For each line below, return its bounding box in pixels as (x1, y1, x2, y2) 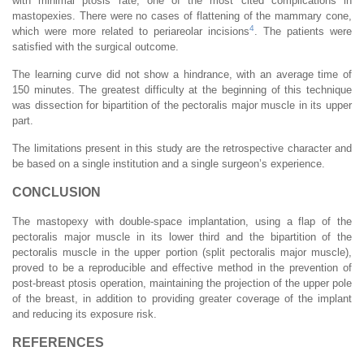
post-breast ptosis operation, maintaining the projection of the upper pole (12, 276, 352, 289)
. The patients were (254, 24, 352, 37)
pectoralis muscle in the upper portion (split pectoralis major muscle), (12, 245, 352, 258)
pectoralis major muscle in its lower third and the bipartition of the (12, 230, 352, 243)
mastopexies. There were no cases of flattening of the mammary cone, (12, 9, 352, 22)
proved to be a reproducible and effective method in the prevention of (12, 261, 352, 274)
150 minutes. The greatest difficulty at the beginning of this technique (12, 83, 352, 96)
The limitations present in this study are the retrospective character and (12, 141, 352, 154)
